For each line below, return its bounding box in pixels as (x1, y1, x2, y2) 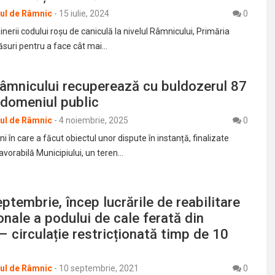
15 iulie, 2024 (59, 8, 109, 18)
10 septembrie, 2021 (59, 263, 139, 273)
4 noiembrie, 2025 (59, 115, 128, 125)
